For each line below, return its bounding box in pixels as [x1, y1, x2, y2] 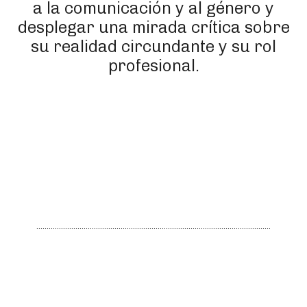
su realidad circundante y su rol [31, 36, 276, 56]
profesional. [108, 56, 199, 75]
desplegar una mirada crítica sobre [17, 17, 290, 37]
